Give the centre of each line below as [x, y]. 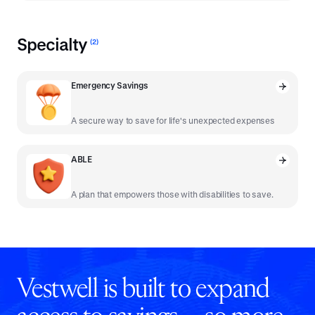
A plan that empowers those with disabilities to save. [172, 194]
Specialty [52, 45]
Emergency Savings [110, 85]
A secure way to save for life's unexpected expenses [173, 121]
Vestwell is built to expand [143, 290]
